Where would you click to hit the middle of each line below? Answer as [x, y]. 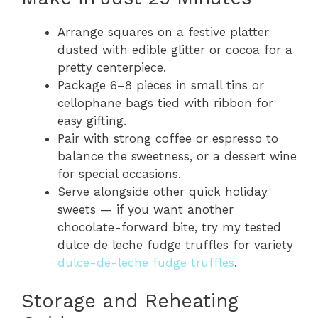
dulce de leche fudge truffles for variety [175, 245]
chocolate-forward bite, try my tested [169, 227]
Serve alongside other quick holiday [163, 191]
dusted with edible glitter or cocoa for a [175, 49]
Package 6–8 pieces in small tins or [161, 85]
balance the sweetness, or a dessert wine [177, 156]
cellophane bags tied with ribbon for [165, 103]
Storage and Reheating [130, 301]
